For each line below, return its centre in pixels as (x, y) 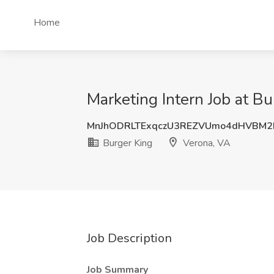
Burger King (126, 143)
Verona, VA (206, 143)
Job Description (129, 238)
